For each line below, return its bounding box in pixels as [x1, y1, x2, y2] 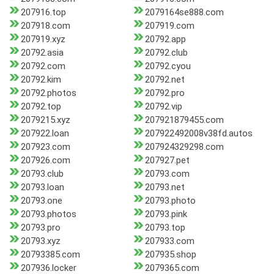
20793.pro [21, 222, 61, 234]
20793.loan [21, 182, 64, 193]
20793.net [144, 182, 185, 193]
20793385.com [21, 249, 80, 261]
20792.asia [21, 47, 64, 59]
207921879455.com [144, 114, 224, 126]
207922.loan [21, 128, 69, 139]
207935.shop [144, 249, 196, 261]
